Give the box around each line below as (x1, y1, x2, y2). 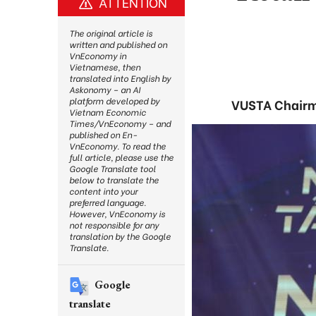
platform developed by (69, 95, 159, 107)
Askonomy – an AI (69, 83, 140, 95)
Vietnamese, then (69, 61, 140, 73)
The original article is (69, 27, 152, 39)
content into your (69, 185, 138, 197)
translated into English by (69, 72, 171, 84)
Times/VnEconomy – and (69, 117, 171, 129)
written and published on (69, 38, 167, 50)
